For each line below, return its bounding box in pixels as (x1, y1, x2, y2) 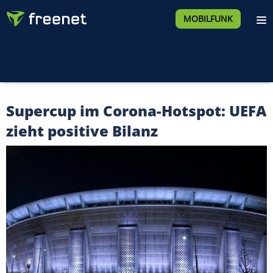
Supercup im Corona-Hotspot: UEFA (6, 101, 266, 121)
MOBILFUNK (183, 13, 233, 24)
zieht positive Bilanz (6, 121, 158, 141)
